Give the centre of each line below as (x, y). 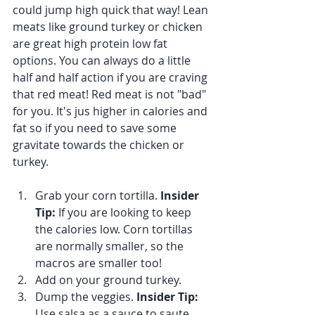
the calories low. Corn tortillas (115, 229)
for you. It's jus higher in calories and (111, 111)
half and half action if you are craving (111, 77)
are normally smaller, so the (111, 246)
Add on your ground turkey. (108, 280)
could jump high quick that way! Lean (112, 10)
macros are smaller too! (98, 263)
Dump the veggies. (86, 297)
